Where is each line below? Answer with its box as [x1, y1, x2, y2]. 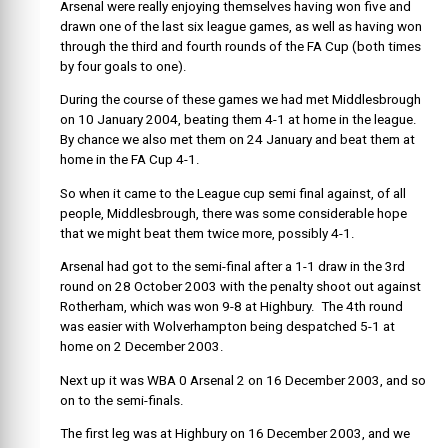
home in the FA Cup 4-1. [60, 152, 200, 168]
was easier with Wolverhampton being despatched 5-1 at [60, 319, 395, 335]
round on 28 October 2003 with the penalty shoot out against [60, 279, 421, 295]
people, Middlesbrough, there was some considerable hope [60, 205, 407, 221]
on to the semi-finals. [60, 392, 184, 408]
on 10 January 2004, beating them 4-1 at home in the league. [60, 112, 420, 128]
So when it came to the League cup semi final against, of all [60, 185, 406, 201]
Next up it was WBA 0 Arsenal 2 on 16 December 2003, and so [60, 372, 426, 388]
